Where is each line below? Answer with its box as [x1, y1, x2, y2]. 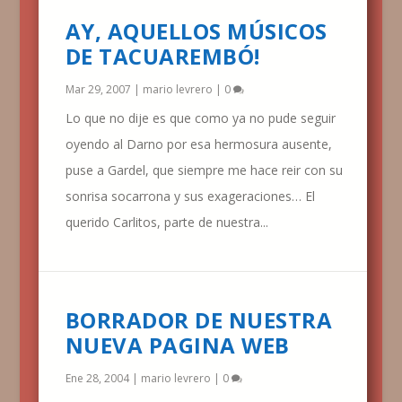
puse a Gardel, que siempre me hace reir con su [65, 161, 343, 179]
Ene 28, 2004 [65, 370, 129, 386]
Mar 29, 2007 [65, 81, 131, 97]
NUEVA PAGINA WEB [65, 329, 290, 360]
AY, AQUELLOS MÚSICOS [65, 15, 328, 46]
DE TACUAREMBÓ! [65, 40, 260, 71]
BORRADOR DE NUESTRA [65, 304, 333, 335]
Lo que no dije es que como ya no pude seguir [65, 109, 336, 127]
